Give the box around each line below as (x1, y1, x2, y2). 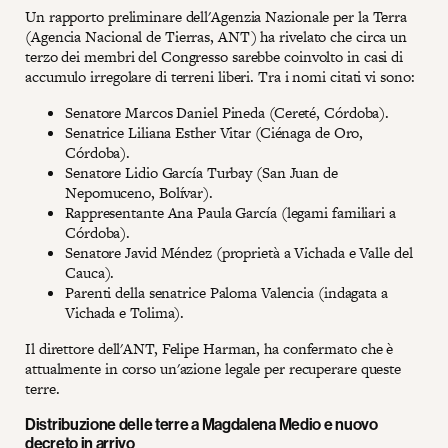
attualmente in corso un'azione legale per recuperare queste (25, 357, 402, 379)
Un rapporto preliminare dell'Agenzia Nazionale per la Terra (25, 5, 408, 27)
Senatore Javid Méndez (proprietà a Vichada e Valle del (65, 241, 413, 263)
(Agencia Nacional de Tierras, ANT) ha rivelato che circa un (25, 25, 408, 47)
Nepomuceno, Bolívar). (65, 181, 213, 203)
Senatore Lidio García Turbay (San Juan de (65, 161, 338, 183)
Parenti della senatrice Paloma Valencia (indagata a (65, 281, 388, 303)
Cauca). (65, 261, 115, 283)
